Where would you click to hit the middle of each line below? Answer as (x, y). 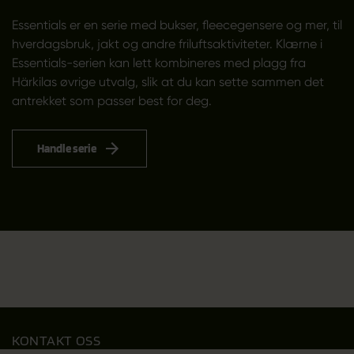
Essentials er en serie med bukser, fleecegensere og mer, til (177, 25)
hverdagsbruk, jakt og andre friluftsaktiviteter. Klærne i (167, 44)
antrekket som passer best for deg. (111, 101)
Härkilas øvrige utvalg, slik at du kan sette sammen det (168, 82)
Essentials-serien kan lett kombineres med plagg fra (158, 63)
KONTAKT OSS (56, 340)
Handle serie (66, 148)
